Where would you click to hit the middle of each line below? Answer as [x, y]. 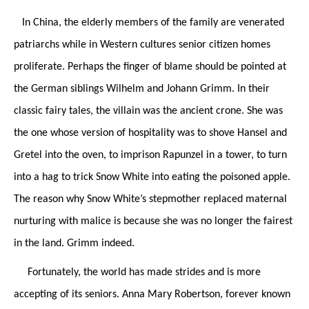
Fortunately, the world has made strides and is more [137, 273]
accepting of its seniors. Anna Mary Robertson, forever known [152, 295]
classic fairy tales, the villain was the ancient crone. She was [148, 111]
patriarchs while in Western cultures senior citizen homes [142, 44]
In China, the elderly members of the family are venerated [149, 22]
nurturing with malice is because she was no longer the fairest [153, 221]
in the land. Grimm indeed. [76, 243]
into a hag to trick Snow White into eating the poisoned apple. [152, 177]
